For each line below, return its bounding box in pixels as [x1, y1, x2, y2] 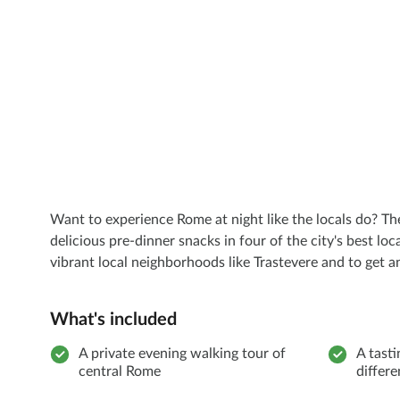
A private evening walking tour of [79, 346, 286, 362]
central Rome [79, 364, 161, 379]
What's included [50, 311, 177, 329]
